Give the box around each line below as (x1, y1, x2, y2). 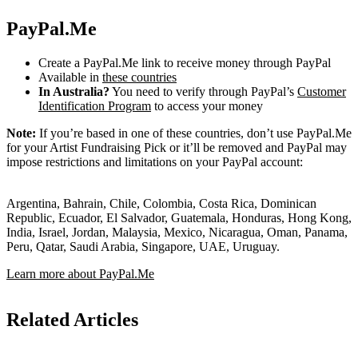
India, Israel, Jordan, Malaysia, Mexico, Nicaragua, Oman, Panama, (6, 225, 348, 239)
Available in (38, 70, 102, 84)
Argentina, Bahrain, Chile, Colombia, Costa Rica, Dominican (6, 196, 316, 210)
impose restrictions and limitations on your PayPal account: (6, 154, 303, 169)
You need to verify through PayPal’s (109, 84, 297, 98)
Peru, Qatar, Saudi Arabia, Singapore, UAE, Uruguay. (6, 239, 280, 253)
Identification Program (38, 98, 151, 113)
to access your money (151, 98, 263, 113)
